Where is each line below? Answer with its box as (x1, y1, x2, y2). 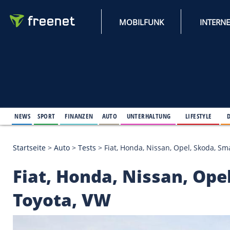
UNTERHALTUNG (152, 133, 206, 145)
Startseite (15, 171, 55, 184)
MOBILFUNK (143, 20, 198, 33)
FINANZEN (78, 133, 112, 145)
